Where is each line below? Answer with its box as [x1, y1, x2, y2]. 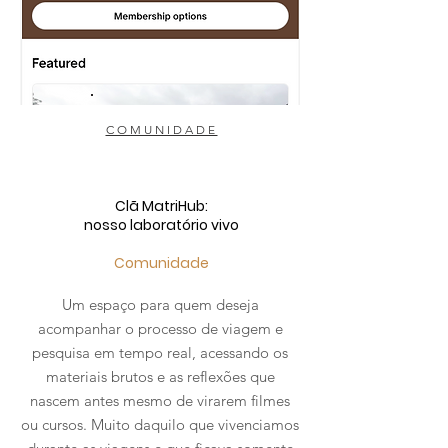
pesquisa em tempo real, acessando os [32, 343, 288, 362]
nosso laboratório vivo [84, 215, 239, 235]
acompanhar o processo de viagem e [37, 319, 283, 338]
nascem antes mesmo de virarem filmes [30, 391, 290, 410]
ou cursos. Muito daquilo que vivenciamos [21, 415, 299, 434]
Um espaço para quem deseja [61, 295, 259, 314]
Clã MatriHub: [115, 196, 208, 216]
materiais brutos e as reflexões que [45, 367, 275, 386]
